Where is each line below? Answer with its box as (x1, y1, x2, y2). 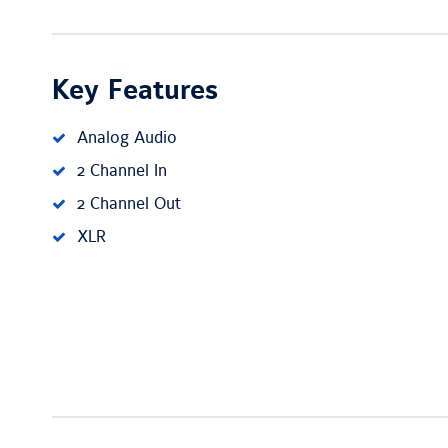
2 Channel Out (77, 194, 181, 214)
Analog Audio (77, 128, 177, 148)
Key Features (52, 74, 218, 108)
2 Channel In (77, 161, 167, 181)
